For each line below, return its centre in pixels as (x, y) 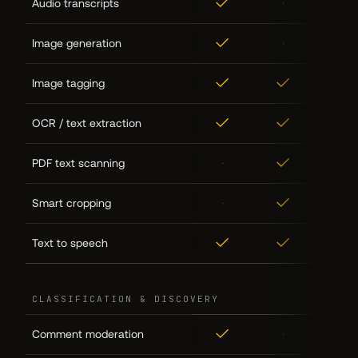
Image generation (77, 43)
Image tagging (68, 83)
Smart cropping (72, 203)
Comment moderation (88, 334)
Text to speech (70, 243)
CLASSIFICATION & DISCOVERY (125, 298)
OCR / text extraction (87, 123)
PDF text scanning (78, 163)
